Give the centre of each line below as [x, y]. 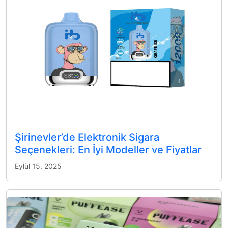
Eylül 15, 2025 [38, 166]
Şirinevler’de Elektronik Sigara [87, 137]
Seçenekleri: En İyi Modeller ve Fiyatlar [108, 149]
